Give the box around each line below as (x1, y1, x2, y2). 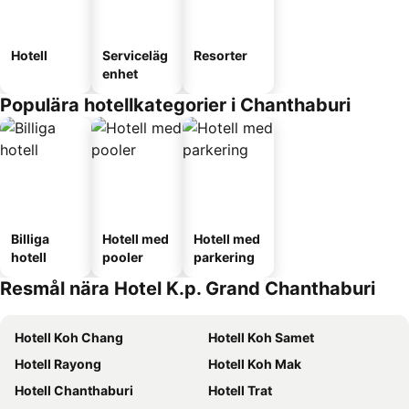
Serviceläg (102, 47, 168, 63)
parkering (194, 249, 255, 265)
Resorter (194, 47, 247, 63)
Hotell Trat (208, 383, 272, 398)
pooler (102, 249, 143, 265)
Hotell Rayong (15, 356, 101, 372)
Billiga (11, 231, 49, 246)
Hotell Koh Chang (15, 330, 123, 345)
